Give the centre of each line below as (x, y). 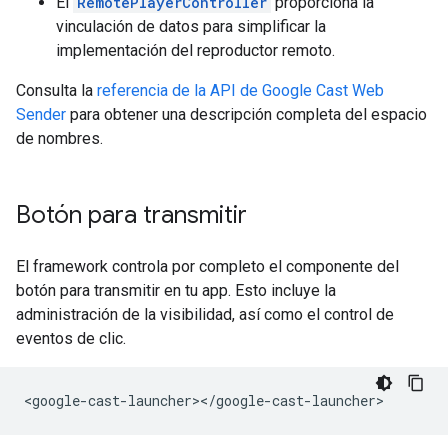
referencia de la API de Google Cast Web (240, 90)
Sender (41, 114)
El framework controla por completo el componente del (207, 266)
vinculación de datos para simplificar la (191, 26)
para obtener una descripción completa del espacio (246, 114)
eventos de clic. (71, 338)
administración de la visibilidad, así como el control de (205, 314)
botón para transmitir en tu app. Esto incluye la (176, 290)
